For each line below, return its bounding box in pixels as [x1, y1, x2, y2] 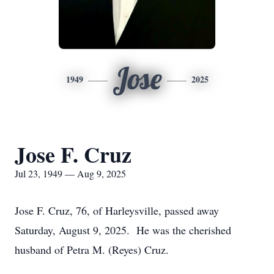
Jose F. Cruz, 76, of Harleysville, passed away [15, 203, 219, 218]
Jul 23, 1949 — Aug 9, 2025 [15, 167, 126, 180]
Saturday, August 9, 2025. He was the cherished [15, 223, 231, 237]
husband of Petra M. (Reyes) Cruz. [15, 242, 169, 257]
